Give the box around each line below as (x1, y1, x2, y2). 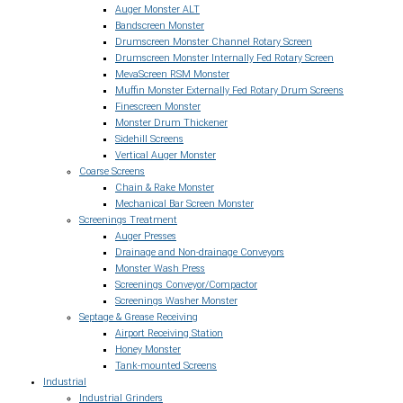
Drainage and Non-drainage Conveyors (115, 246, 284, 259)
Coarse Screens (79, 166, 145, 178)
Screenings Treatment (79, 214, 177, 227)
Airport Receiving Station (115, 327, 223, 340)
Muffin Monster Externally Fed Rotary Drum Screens (115, 85, 344, 97)
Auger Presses (115, 230, 176, 243)
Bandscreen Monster (115, 20, 204, 32)
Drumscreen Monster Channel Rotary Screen (115, 36, 312, 49)
